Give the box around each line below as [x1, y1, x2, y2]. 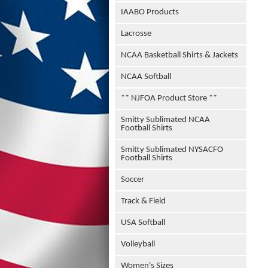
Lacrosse [121, 29, 151, 38]
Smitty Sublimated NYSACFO [121, 145, 223, 154]
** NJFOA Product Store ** [121, 94, 217, 103]
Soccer [121, 175, 144, 184]
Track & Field [121, 197, 166, 206]
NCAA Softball [121, 72, 171, 81]
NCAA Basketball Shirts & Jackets [121, 51, 238, 60]
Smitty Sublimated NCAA [121, 115, 210, 124]
